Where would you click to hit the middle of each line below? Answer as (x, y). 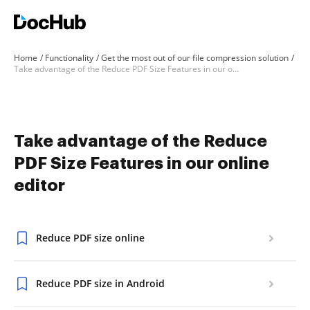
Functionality (69, 58)
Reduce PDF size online (90, 238)
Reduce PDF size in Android (100, 283)
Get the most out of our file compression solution (195, 58)
